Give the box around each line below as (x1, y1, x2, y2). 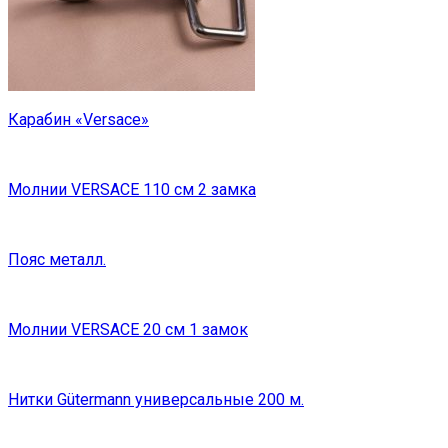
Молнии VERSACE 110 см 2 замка (8, 180, 256, 200)
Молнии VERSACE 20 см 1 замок (8, 320, 248, 340)
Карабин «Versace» (8, 110, 149, 130)
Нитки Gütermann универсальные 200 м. (8, 390, 304, 410)
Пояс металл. (8, 250, 106, 270)
